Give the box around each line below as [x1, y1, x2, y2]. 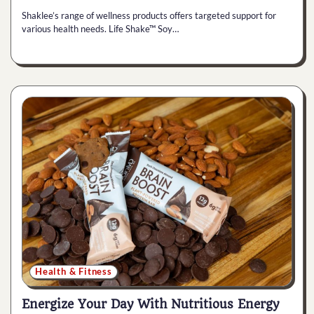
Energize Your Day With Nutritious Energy [22, 296, 279, 311]
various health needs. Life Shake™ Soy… [22, 23, 179, 35]
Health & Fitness [35, 266, 112, 277]
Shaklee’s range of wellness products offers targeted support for [22, 10, 276, 22]
